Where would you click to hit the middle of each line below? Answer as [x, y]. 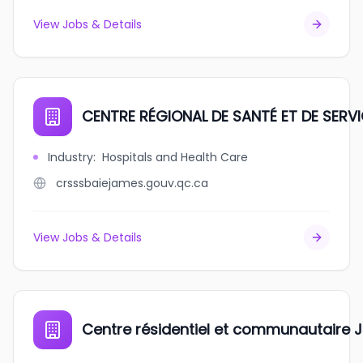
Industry [70, 157]
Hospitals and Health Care [175, 157]
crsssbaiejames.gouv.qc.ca [132, 183]
